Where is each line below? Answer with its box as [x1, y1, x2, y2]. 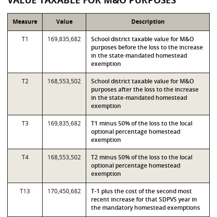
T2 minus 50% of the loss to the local [91, 153, 192, 161]
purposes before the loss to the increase [91, 43, 203, 51]
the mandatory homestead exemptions [91, 203, 200, 212]
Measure [13, 17, 37, 26]
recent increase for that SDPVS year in [91, 195, 197, 203]
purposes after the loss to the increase [91, 85, 199, 93]
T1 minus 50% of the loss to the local [91, 119, 192, 127]
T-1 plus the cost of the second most [91, 187, 192, 195]
